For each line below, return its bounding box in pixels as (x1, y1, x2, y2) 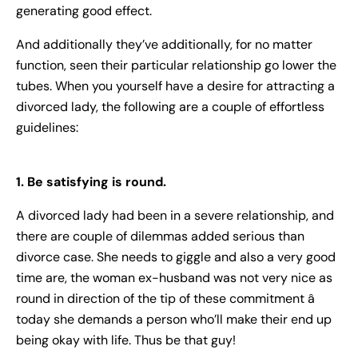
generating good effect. (16, 2, 152, 20)
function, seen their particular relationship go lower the (16, 57, 336, 74)
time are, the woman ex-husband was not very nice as (16, 269, 332, 287)
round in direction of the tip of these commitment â (16, 290, 315, 308)
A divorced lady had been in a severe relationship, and (16, 207, 334, 225)
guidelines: (16, 119, 78, 137)
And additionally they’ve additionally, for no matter (16, 36, 312, 54)
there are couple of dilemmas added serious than (16, 228, 304, 245)
